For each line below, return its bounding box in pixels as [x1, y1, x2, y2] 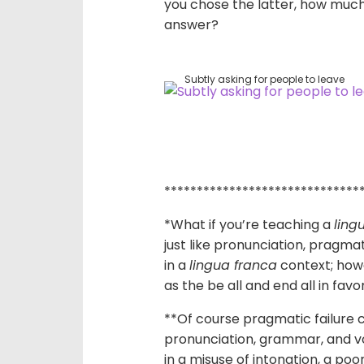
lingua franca [189, 256, 277, 275]
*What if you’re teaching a [164, 215, 334, 234]
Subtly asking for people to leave [184, 72, 344, 86]
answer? [164, 15, 219, 34]
